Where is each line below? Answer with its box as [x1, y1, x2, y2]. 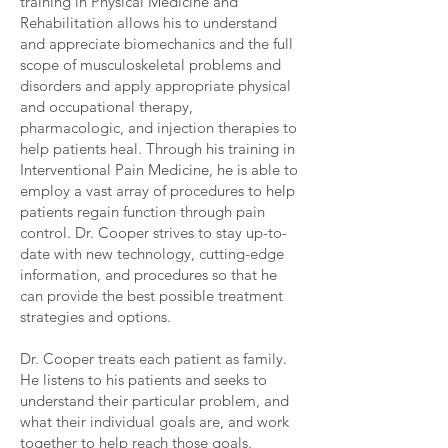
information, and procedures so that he [20, 265, 277, 284]
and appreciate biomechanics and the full [20, 34, 293, 53]
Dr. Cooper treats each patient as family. [20, 349, 287, 368]
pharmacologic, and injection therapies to [20, 118, 297, 137]
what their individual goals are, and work [20, 412, 289, 431]
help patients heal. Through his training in [20, 139, 295, 158]
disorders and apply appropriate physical [20, 76, 291, 95]
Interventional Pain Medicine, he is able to [20, 160, 298, 179]
